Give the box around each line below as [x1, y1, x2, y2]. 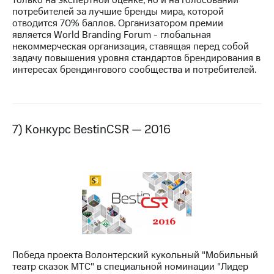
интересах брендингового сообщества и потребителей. [12, 62, 256, 76]
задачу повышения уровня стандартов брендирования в [12, 51, 261, 65]
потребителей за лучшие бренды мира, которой [12, 4, 224, 18]
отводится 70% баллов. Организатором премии [12, 16, 223, 30]
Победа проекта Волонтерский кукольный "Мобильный [12, 248, 258, 262]
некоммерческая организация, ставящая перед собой [12, 39, 249, 53]
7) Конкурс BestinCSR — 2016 [12, 120, 171, 138]
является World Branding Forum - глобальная [12, 28, 211, 42]
